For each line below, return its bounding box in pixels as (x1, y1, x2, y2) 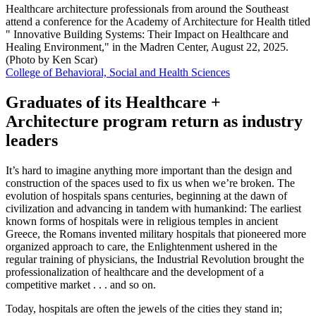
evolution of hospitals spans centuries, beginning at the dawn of (6, 189, 287, 202)
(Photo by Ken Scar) (6, 53, 97, 66)
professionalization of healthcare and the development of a (6, 265, 264, 278)
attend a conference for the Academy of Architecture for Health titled (6, 15, 310, 28)
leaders (6, 130, 58, 150)
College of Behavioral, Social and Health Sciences (6, 66, 230, 78)
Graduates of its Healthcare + (6, 92, 221, 111)
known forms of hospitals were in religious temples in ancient (6, 214, 278, 227)
